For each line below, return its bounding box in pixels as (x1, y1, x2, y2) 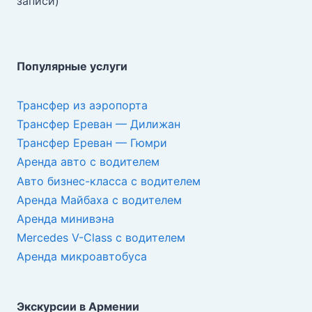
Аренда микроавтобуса (17, 249, 147, 264)
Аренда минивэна (17, 211, 114, 226)
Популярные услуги (17, 59, 127, 74)
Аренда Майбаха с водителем (17, 192, 182, 207)
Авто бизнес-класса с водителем (17, 173, 201, 188)
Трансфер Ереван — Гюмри (17, 136, 167, 150)
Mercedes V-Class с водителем (17, 231, 185, 245)
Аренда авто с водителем (17, 155, 159, 169)
